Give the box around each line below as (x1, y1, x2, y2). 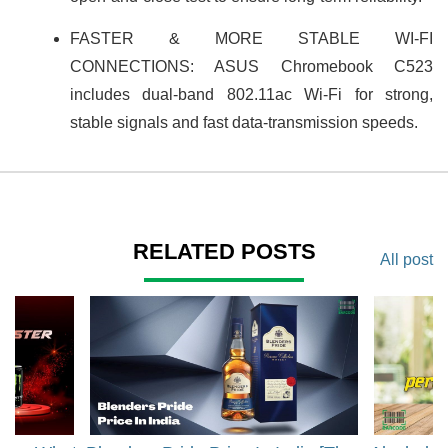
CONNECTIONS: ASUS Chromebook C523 (70, 57, 433, 75)
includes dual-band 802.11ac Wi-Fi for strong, (70, 85, 433, 103)
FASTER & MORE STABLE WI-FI (70, 29, 433, 47)
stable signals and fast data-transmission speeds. (70, 113, 418, 131)
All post (380, 250, 433, 268)
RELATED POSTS (132, 238, 316, 264)
